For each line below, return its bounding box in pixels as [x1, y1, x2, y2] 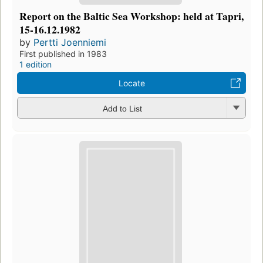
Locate [118, 78, 145, 89]
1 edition [19, 59, 52, 70]
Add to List [102, 103, 142, 113]
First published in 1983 [19, 49, 107, 59]
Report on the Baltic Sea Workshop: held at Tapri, [19, 8, 244, 24]
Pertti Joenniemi [33, 36, 106, 49]
